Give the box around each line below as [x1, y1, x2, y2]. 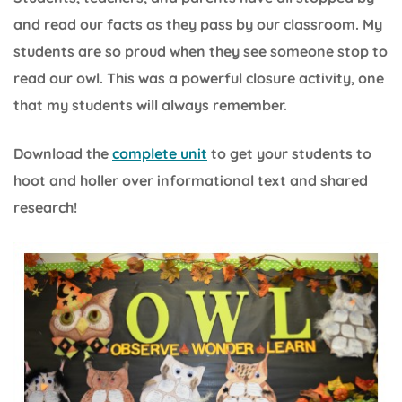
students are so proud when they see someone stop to [13, 42, 388, 61]
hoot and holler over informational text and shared [13, 171, 368, 190]
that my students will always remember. [13, 96, 287, 115]
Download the [13, 144, 112, 163]
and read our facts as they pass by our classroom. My [13, 15, 382, 34]
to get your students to [207, 144, 371, 163]
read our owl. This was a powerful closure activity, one [13, 69, 384, 88]
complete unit [112, 144, 207, 163]
